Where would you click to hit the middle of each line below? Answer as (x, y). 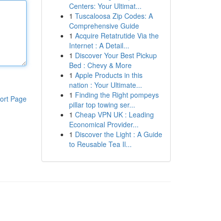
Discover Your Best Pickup (116, 55)
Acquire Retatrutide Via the (117, 36)
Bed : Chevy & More (100, 65)
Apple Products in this (109, 75)
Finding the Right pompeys (117, 95)
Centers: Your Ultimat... (105, 6)
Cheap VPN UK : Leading (114, 114)
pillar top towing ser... (102, 105)
